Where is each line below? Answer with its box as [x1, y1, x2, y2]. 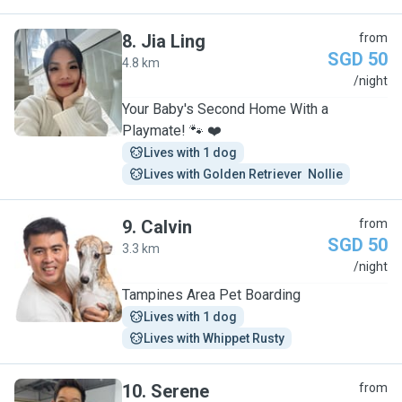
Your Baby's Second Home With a [122, 100, 328, 118]
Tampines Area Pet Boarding [122, 286, 301, 303]
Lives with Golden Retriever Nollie [144, 167, 343, 181]
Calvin [141, 216, 192, 238]
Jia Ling [141, 31, 205, 52]
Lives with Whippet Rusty [144, 331, 284, 345]
